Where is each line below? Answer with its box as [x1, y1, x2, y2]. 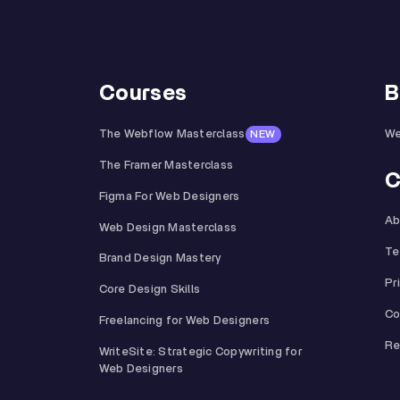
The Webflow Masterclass [98, 129, 246, 141]
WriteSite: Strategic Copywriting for [98, 346, 302, 358]
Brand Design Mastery [98, 253, 221, 265]
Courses [98, 83, 187, 105]
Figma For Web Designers [98, 190, 240, 203]
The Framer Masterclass [98, 159, 234, 171]
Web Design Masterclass [98, 221, 237, 234]
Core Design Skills [98, 284, 201, 296]
